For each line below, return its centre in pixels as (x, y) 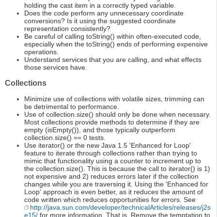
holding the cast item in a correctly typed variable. (100, 6)
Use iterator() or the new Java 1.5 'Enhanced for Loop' (108, 146)
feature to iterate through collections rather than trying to (111, 153)
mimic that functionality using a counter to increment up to (113, 161)
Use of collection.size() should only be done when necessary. (117, 115)
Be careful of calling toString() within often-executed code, (113, 37)
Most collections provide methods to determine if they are (112, 122)
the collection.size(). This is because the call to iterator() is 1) (117, 169)
